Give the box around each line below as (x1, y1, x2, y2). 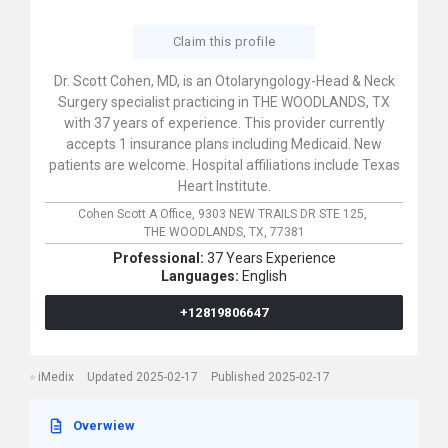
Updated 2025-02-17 (87, 370, 198, 384)
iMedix (38, 370, 74, 384)
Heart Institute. (177, 178, 271, 194)
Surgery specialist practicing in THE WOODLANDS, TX (58, 94, 390, 110)
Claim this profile (172, 34, 276, 49)
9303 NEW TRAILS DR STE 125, (198, 207, 370, 221)
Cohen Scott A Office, (78, 207, 198, 221)
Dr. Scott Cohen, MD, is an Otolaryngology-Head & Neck (53, 73, 395, 89)
